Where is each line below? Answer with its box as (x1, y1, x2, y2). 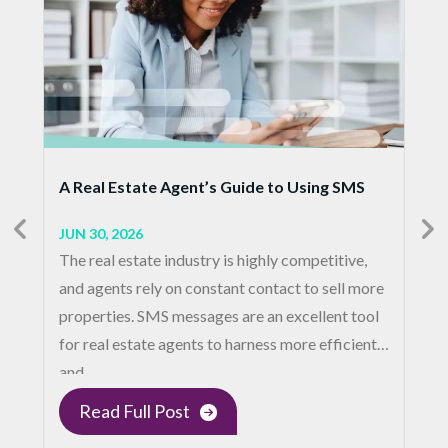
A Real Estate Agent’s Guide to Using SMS (59, 177, 365, 197)
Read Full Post (79, 400, 190, 423)
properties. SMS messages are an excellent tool (59, 306, 379, 326)
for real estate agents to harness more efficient (59, 334, 377, 354)
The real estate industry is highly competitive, (59, 250, 367, 270)
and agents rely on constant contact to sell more (59, 278, 384, 298)
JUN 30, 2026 (59, 225, 143, 243)
